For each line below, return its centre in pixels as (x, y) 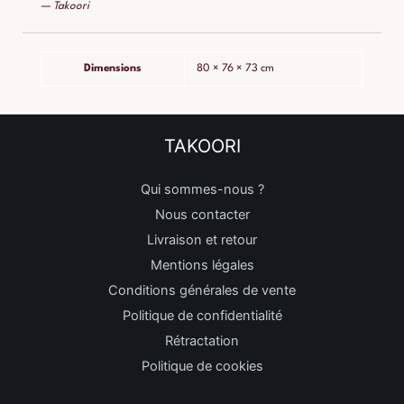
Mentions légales (202, 266)
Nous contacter (202, 215)
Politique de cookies (202, 367)
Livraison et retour (202, 240)
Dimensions (113, 69)
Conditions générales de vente (202, 291)
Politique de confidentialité (202, 316)
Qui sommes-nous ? (202, 190)
